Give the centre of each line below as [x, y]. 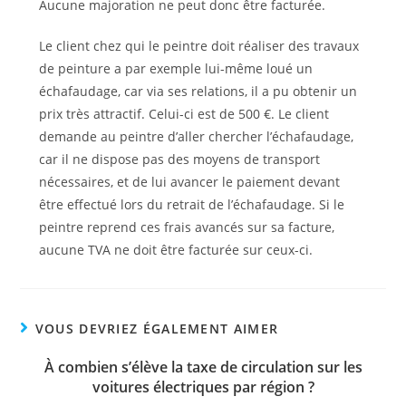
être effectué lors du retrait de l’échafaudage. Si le [191, 204]
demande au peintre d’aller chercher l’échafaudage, [196, 136]
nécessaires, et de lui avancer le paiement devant [189, 181]
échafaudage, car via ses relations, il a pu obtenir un [198, 91]
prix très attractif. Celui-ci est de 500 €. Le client [184, 113]
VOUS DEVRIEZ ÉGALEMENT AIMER [157, 328]
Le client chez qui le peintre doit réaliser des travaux [198, 45]
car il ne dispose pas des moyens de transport [179, 159]
